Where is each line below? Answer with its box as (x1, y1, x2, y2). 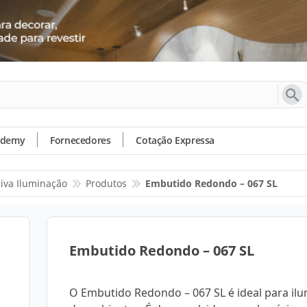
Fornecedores (50, 134, 111, 147)
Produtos (86, 177, 127, 190)
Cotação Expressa (136, 134, 215, 147)
